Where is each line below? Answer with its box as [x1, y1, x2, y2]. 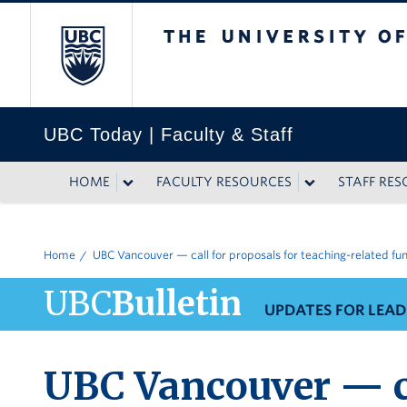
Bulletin [112, 283, 242, 324]
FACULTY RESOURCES [156, 174, 292, 189]
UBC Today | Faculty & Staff [44, 124, 293, 144]
